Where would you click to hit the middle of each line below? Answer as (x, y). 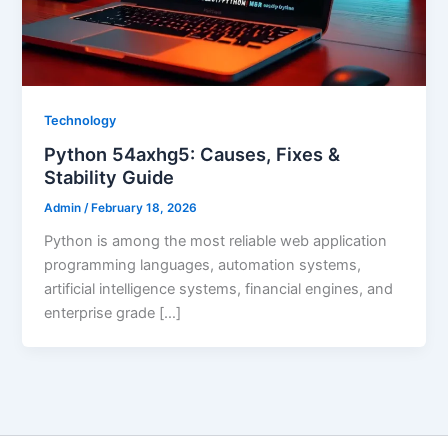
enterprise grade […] (113, 313)
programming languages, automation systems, (203, 265)
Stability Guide (109, 177)
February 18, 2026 (144, 208)
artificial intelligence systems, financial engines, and (219, 289)
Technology (80, 120)
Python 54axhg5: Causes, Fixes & (192, 154)
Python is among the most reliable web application (216, 241)
